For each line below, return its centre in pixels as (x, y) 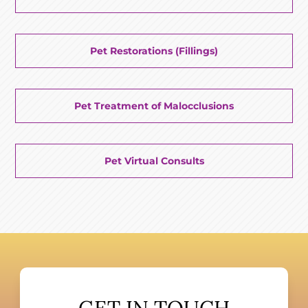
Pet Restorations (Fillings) (154, 51)
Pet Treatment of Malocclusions (154, 106)
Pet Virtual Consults (154, 161)
